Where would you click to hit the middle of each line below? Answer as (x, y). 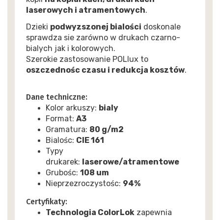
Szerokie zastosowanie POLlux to (87, 59)
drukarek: (64, 162)
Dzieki (38, 27)
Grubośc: (63, 172)
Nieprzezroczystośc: (84, 183)
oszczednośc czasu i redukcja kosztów (105, 70)
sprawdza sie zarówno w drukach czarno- (103, 37)
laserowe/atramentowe (130, 162)
